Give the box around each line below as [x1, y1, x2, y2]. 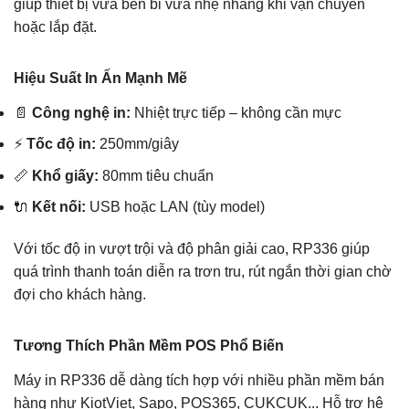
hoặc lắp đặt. [14, 18, 97, 35]
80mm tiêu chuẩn [99, 167, 214, 184]
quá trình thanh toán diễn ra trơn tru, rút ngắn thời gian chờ [14, 264, 392, 280]
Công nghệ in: [32, 104, 131, 121]
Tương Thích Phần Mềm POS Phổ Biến [14, 338, 284, 354]
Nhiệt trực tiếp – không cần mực [131, 104, 341, 121]
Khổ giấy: [32, 167, 99, 184]
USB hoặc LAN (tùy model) [86, 199, 265, 215]
